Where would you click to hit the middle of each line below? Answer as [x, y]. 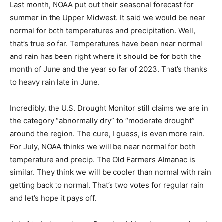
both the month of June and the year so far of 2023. [100, 62]
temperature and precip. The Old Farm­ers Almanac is [103, 152]
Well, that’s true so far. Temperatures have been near [102, 36]
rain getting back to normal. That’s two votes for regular [107, 178]
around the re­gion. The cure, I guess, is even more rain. [107, 126]
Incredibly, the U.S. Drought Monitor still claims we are [105, 101]
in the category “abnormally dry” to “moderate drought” [107, 113]
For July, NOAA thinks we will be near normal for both [103, 139]
